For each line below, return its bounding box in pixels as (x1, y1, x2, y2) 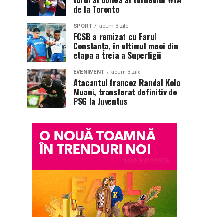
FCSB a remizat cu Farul (73, 30, 156, 43)
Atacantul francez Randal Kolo (73, 76, 181, 89)
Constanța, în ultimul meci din (73, 39, 178, 52)
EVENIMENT (73, 68, 104, 75)
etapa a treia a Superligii (73, 48, 161, 61)
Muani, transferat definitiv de (73, 85, 177, 98)
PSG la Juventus (73, 94, 127, 107)
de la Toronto (73, 2, 120, 15)
